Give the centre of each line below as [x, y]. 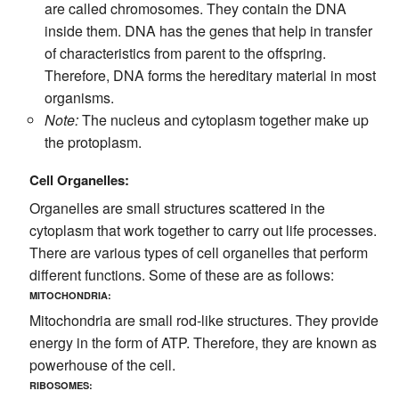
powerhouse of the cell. [102, 364]
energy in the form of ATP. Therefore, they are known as [203, 342]
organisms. [80, 97]
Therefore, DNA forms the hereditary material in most [211, 75]
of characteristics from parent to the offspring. [186, 53]
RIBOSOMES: [61, 385]
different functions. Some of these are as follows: [181, 274]
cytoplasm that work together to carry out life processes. [203, 230]
